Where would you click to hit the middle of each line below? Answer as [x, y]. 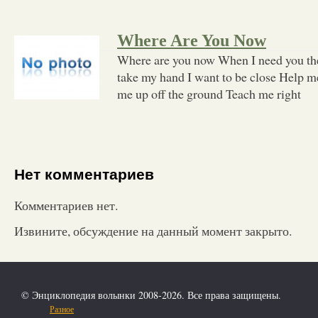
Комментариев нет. [66, 205]
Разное [62, 308]
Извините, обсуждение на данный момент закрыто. [153, 230]
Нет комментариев [84, 175]
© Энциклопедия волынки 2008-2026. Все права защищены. [151, 295]
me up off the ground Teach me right [209, 93]
